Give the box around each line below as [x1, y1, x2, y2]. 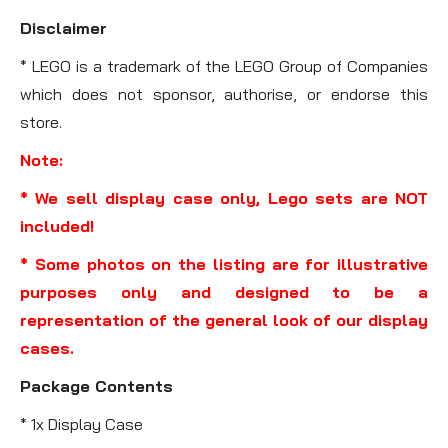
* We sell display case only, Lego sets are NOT [20, 187, 428, 208]
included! [20, 215, 94, 236]
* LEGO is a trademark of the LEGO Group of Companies [20, 55, 428, 76]
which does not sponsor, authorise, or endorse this [20, 83, 428, 104]
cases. [20, 337, 74, 358]
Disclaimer [20, 17, 107, 38]
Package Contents [20, 375, 173, 396]
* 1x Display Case [20, 413, 143, 434]
